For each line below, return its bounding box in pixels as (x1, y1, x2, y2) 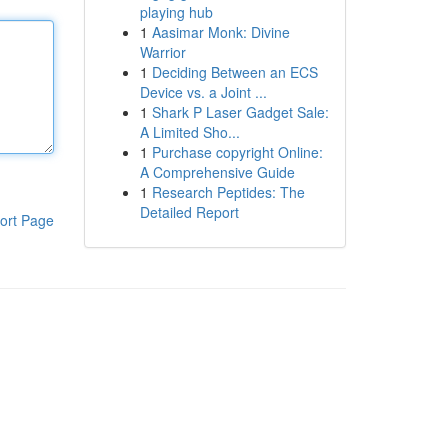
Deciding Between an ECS (151, 62, 318, 82)
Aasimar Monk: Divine (151, 22, 290, 42)
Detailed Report (139, 202, 239, 222)
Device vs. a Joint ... (139, 82, 267, 102)
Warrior (139, 42, 186, 62)
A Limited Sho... (139, 122, 240, 142)
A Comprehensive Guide (139, 162, 295, 182)
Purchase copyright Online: (151, 142, 323, 162)
